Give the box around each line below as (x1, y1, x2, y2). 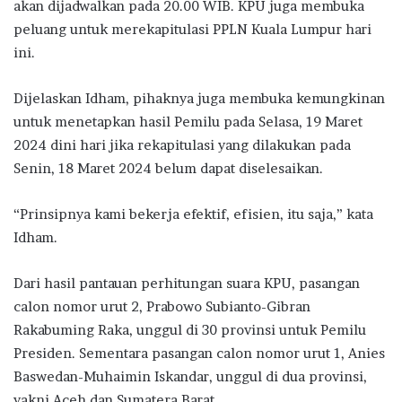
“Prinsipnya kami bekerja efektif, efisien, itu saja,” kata (13, 205, 373, 223)
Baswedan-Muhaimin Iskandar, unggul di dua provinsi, (13, 367, 367, 385)
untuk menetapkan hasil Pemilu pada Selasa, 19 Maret (13, 112, 363, 130)
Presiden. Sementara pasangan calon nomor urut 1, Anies (13, 344, 385, 362)
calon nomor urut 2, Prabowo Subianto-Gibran (13, 297, 310, 315)
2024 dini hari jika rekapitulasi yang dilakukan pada (13, 135, 351, 153)
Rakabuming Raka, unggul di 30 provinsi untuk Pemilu (13, 320, 366, 338)
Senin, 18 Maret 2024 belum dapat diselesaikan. (13, 159, 323, 177)
